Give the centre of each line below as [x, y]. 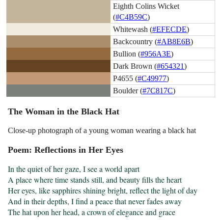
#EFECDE [170, 29]
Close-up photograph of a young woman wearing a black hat [102, 131]
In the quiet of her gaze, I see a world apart [74, 169]
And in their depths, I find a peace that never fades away [95, 201]
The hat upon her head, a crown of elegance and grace [92, 212]
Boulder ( [128, 90]
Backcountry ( [135, 41]
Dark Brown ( [135, 66]
